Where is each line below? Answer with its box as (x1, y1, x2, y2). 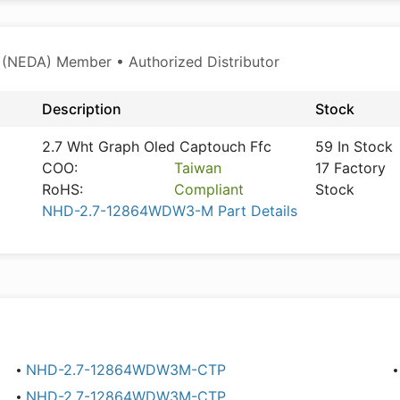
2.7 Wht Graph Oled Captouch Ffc (42, 137, 271, 155)
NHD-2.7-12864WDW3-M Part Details (42, 202, 297, 220)
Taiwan (174, 159, 222, 177)
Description (42, 100, 121, 118)
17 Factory (315, 159, 386, 177)
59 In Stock (315, 137, 393, 155)
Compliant (174, 180, 245, 198)
